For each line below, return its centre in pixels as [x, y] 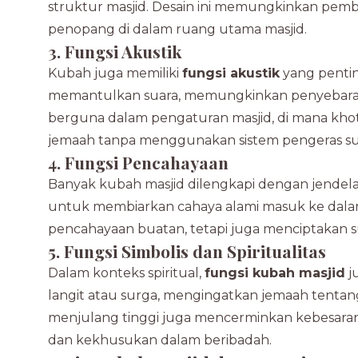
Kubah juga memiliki [115, 73]
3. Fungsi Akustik [115, 51]
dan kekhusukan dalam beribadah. [160, 340]
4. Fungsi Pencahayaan [138, 162]
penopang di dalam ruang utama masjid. [177, 29]
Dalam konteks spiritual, [126, 273]
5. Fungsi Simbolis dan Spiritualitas [187, 251]
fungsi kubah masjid [275, 273]
